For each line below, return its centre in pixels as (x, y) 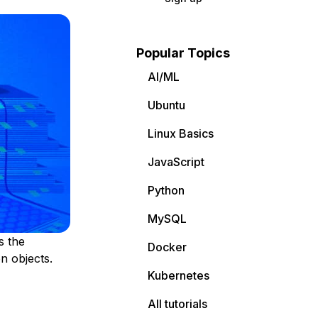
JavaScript (176, 162)
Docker (167, 247)
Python (166, 190)
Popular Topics (183, 53)
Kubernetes (179, 275)
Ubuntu (166, 105)
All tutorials (177, 304)
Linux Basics (181, 133)
